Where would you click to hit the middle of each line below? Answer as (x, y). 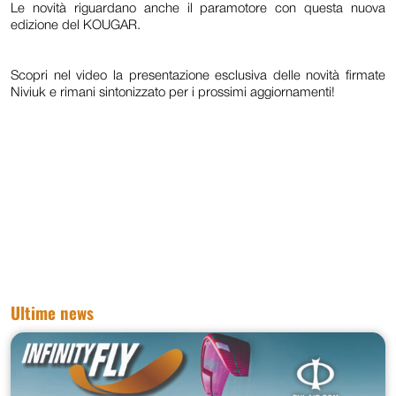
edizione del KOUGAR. (76, 25)
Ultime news (52, 312)
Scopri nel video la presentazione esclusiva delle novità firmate (198, 76)
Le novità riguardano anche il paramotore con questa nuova (198, 8)
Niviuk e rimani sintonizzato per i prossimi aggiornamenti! (173, 92)
